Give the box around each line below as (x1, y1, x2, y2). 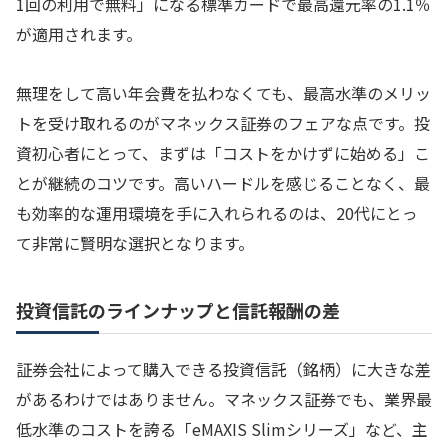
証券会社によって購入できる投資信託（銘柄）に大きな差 (16, 356, 431, 381)
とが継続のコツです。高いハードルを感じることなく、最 (16, 171, 430, 196)
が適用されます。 (16, 22, 142, 47)
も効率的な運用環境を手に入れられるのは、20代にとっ (16, 201, 418, 226)
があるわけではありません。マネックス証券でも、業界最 (16, 386, 432, 411)
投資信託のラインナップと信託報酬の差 (16, 296, 340, 323)
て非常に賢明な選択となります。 (16, 231, 254, 256)
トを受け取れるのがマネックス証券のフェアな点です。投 (16, 111, 430, 136)
